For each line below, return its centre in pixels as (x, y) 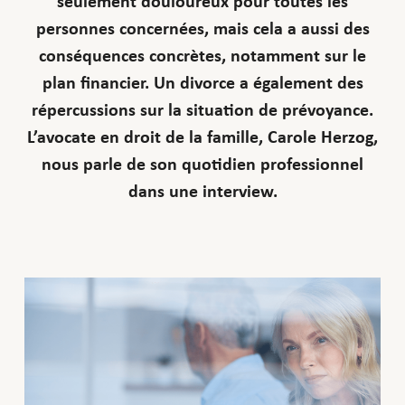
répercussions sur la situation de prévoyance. (202, 110)
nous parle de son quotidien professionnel (202, 164)
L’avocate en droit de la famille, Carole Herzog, (202, 137)
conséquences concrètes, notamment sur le (202, 56)
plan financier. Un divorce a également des (202, 83)
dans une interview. (202, 191)
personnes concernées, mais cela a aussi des (202, 28)
